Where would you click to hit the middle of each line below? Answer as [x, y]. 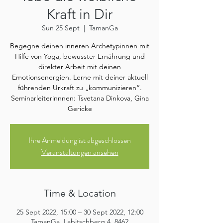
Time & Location [80, 193]
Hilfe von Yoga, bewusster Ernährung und [80, 56]
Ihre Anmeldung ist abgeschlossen [80, 140]
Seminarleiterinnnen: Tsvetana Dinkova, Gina [80, 98]
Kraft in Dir [80, 14]
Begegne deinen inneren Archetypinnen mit [80, 46]
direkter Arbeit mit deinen [80, 67]
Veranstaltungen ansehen [80, 152]
